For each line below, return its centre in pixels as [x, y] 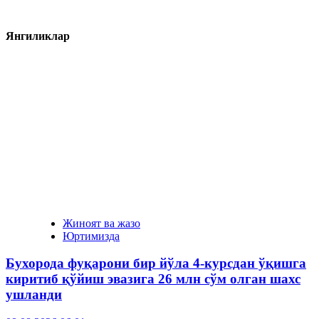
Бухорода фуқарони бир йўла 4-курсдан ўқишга [156, 263]
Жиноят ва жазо [101, 223]
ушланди [34, 295]
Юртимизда [91, 236]
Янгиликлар [38, 36]
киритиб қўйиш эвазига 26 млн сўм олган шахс [153, 279]
